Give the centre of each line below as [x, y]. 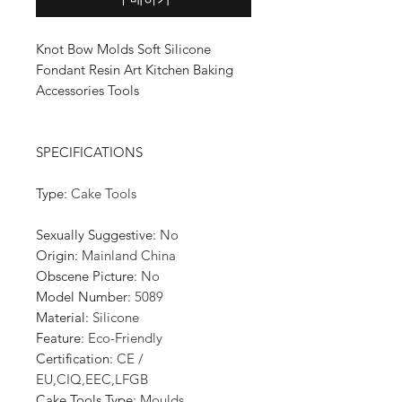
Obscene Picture [85, 276]
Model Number [82, 297]
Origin [55, 255]
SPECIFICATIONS [89, 152]
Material [61, 317]
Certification [73, 358]
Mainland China [129, 255]
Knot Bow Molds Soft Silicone [123, 49]
